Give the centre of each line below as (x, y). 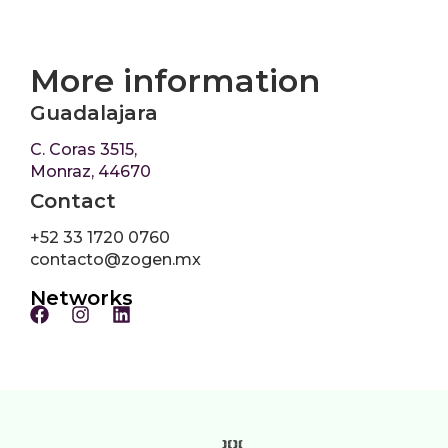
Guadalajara (94, 112)
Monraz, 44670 (90, 171)
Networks (81, 297)
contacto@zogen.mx (115, 259)
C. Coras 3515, (83, 149)
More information (175, 80)
